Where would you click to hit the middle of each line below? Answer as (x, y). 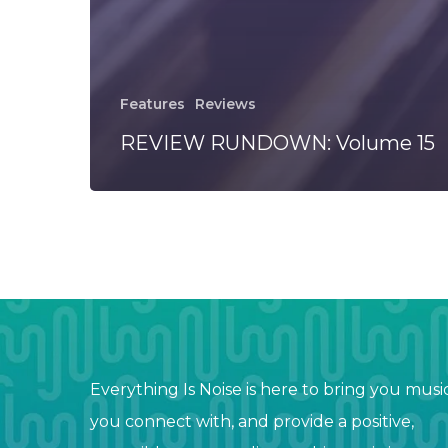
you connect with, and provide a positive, (252, 422)
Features (152, 103)
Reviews (225, 103)
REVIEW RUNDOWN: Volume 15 (277, 142)
